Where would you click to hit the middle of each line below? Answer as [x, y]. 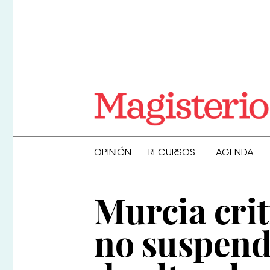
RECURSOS [171, 152]
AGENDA [235, 152]
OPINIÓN [113, 152]
